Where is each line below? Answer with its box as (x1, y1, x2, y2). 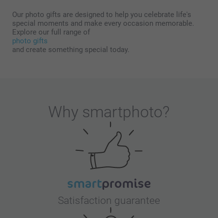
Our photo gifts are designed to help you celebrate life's (12, 10, 191, 19)
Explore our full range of (12, 28, 90, 37)
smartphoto (82, 103, 163, 122)
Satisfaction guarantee (58, 195, 160, 207)
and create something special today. (12, 45, 129, 54)
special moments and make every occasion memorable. (12, 19, 194, 28)
